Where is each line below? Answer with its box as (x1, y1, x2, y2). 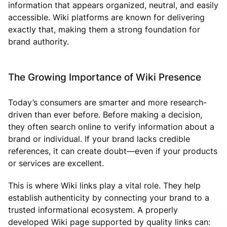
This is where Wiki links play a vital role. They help (8, 180, 201, 191)
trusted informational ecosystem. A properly (8, 204, 178, 215)
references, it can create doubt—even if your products (8, 145, 217, 156)
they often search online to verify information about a (8, 121, 214, 132)
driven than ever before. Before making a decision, (8, 109, 202, 120)
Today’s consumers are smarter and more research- (8, 97, 207, 107)
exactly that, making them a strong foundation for (8, 24, 200, 34)
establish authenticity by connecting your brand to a (8, 192, 209, 203)
